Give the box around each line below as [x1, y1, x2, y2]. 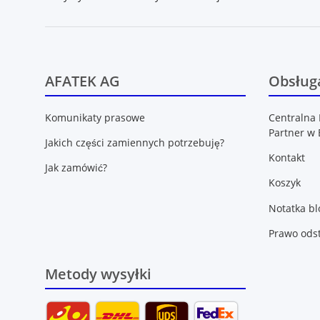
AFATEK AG [45, 71, 120, 91]
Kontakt [268, 151, 305, 164]
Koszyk [268, 176, 301, 190]
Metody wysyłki [45, 264, 151, 284]
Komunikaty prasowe [45, 110, 145, 124]
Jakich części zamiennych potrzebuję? [45, 136, 224, 149]
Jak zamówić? [45, 161, 107, 175]
